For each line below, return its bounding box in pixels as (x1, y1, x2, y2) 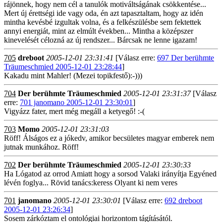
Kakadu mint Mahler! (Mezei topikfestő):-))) (4, 71, 142, 80)
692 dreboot (165, 196, 202, 205)
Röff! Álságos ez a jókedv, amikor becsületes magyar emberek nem (4, 134, 214, 142)
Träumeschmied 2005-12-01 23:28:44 (4, 62, 122, 71)
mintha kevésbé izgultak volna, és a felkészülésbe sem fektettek (4, 18, 201, 26)
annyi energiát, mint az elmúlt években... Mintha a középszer (4, 27, 193, 35)
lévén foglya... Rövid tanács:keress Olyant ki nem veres (4, 178, 177, 187)
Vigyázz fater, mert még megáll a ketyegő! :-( (4, 107, 145, 115)
